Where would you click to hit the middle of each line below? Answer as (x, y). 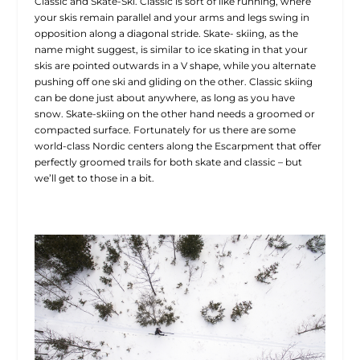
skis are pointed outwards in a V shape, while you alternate (175, 65)
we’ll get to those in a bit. (94, 178)
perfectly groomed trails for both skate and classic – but (168, 162)
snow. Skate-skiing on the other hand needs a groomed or (174, 113)
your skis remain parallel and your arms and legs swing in (172, 17)
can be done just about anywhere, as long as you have (164, 97)
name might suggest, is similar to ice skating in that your (171, 49)
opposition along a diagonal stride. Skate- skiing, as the (166, 33)
